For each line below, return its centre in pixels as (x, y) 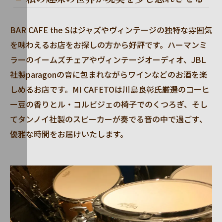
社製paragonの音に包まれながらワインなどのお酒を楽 (109, 74)
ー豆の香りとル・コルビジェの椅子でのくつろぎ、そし (109, 104)
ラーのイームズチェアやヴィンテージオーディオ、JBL (108, 59)
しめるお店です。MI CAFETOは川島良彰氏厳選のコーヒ (110, 89)
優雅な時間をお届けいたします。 (69, 134)
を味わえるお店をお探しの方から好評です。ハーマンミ (109, 45)
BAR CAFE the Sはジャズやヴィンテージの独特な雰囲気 (111, 30)
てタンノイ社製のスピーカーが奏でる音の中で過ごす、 (109, 119)
